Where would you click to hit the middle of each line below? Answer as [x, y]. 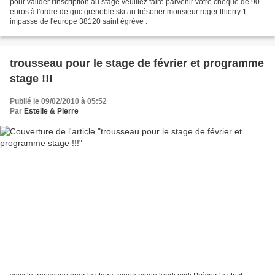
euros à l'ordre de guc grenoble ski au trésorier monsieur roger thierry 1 [128, 12]
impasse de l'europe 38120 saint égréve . [79, 22]
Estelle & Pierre [51, 111]
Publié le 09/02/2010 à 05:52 [58, 102]
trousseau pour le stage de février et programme [137, 64]
